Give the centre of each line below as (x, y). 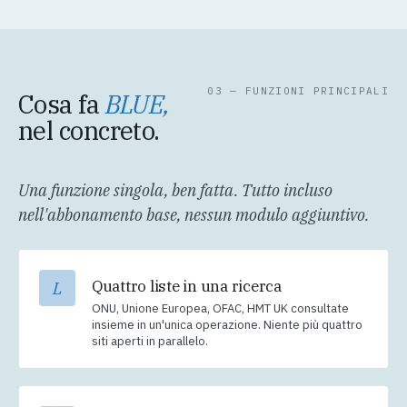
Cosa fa (62, 104)
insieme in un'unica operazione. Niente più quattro (227, 325)
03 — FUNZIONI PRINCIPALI (298, 91)
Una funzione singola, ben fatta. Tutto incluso (175, 191)
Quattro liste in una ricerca (187, 287)
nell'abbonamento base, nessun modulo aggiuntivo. (194, 215)
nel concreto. (89, 131)
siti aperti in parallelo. (150, 342)
